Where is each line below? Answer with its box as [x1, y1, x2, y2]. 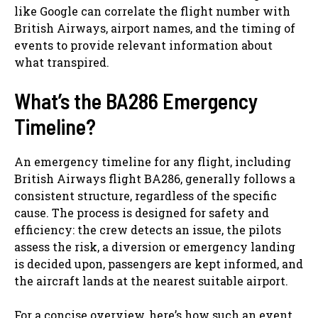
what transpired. [14, 54, 109, 70]
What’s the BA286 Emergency [14, 87, 258, 114]
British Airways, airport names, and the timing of [14, 20, 295, 35]
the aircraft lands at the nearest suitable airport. [14, 273, 288, 288]
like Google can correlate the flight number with [14, 3, 290, 18]
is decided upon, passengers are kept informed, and [14, 256, 303, 271]
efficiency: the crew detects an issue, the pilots [14, 221, 281, 237]
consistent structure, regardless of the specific [14, 187, 277, 203]
